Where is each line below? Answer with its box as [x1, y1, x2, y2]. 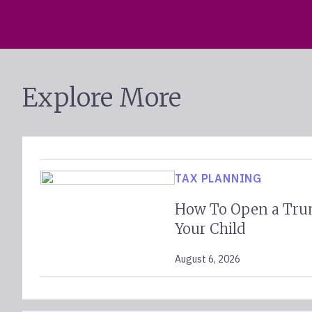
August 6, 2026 [175, 253, 241, 265]
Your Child [175, 220, 247, 237]
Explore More [22, 82, 181, 114]
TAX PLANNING [175, 171, 262, 185]
